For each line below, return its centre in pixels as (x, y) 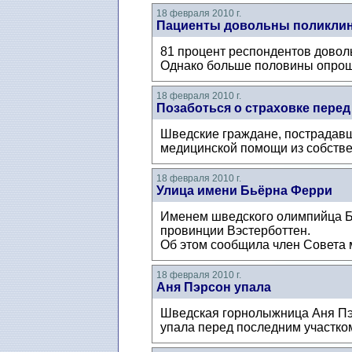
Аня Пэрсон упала (213, 288)
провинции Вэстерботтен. (235, 231)
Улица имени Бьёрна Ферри (244, 191)
